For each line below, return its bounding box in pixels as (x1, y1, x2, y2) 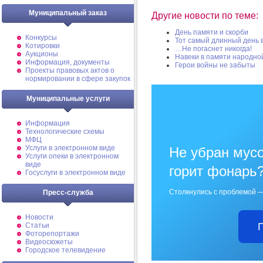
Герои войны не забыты (175, 61, 255, 70)
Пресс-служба (42, 188, 93, 197)
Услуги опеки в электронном (25, 152, 119, 160)
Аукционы (25, 50, 58, 58)
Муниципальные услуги (26, 95, 110, 103)
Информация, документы (25, 58, 110, 66)
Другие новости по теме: (151, 11, 258, 21)
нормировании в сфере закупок (25, 75, 130, 83)
